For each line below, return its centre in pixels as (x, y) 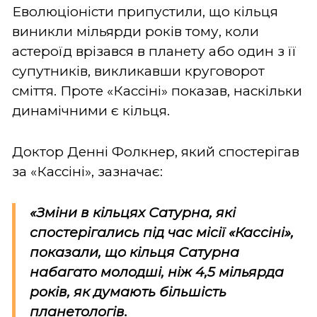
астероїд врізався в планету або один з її (154, 51)
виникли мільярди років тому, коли (136, 31)
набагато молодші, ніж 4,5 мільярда (157, 272)
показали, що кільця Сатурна (134, 252)
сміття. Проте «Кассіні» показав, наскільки (157, 91)
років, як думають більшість (128, 292)
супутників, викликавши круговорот (138, 71)
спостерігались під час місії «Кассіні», (162, 232)
